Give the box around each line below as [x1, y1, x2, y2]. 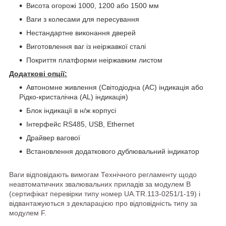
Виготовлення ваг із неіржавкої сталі [26, 42, 146, 50]
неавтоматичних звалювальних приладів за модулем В [9, 180, 191, 188]
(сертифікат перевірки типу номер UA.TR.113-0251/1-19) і [9, 189, 200, 198]
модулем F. [9, 208, 46, 217]
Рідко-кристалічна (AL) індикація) [19, 92, 128, 101]
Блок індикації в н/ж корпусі [26, 106, 116, 115]
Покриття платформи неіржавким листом [26, 55, 162, 64]
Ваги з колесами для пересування [26, 15, 141, 23]
